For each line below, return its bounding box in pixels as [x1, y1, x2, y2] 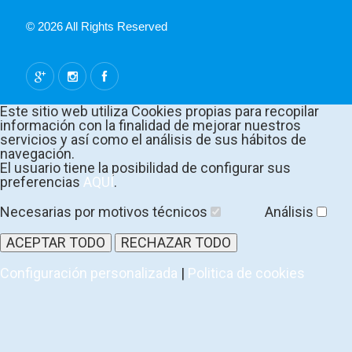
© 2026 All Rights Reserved [26, 20, 167, 34]
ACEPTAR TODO [6, 234, 105, 251]
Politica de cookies [188, 265, 305, 282]
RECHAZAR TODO [121, 234, 231, 251]
